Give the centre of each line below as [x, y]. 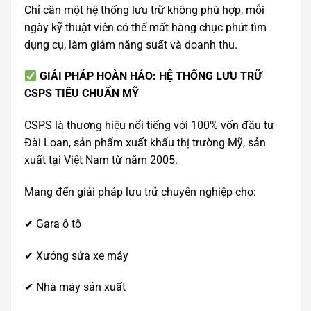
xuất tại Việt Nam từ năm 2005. [101, 160]
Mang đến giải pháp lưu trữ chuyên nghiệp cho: [140, 192]
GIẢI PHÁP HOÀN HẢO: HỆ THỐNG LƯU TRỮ [150, 76]
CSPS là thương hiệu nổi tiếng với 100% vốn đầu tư [149, 126]
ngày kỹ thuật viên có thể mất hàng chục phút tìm [145, 27]
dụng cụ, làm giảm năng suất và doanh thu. [131, 44]
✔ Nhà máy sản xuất [75, 287]
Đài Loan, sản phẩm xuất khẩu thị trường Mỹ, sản [145, 143]
